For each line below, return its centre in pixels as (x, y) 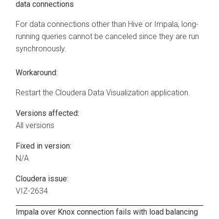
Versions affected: (47, 113)
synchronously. (41, 49)
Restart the (35, 93)
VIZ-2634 (32, 191)
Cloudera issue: (42, 179)
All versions (35, 126)
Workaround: (37, 73)
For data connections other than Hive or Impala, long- (107, 24)
